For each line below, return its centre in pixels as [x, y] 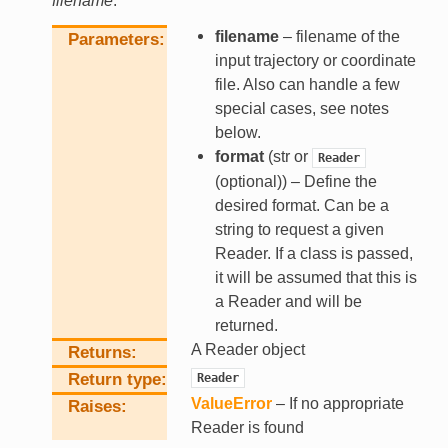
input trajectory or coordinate [315, 61]
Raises [94, 407]
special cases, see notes [301, 109]
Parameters [113, 40]
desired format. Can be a [301, 206]
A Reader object [247, 350]
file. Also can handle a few [307, 85]
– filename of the [339, 37]
